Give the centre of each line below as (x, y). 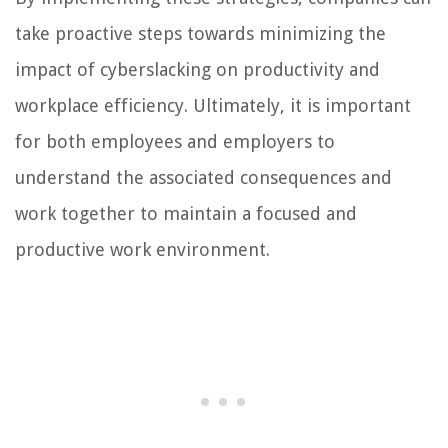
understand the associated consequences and (203, 177)
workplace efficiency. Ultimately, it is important (213, 105)
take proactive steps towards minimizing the (200, 33)
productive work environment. (142, 249)
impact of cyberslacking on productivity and (197, 69)
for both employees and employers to (175, 141)
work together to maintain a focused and (186, 213)
